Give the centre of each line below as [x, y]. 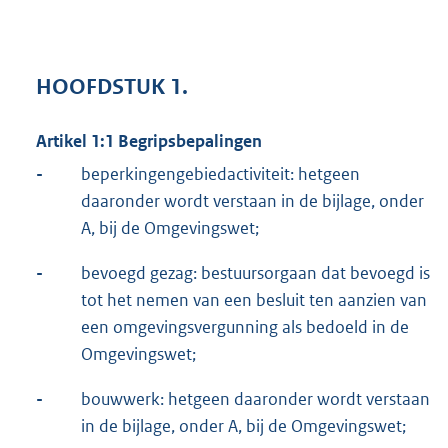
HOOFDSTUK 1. [112, 86]
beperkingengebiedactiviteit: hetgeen [220, 173]
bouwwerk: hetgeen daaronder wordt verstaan [255, 398]
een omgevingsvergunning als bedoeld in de [245, 326]
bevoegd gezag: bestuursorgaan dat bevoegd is [255, 272]
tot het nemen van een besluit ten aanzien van [254, 299]
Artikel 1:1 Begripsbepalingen [149, 140]
